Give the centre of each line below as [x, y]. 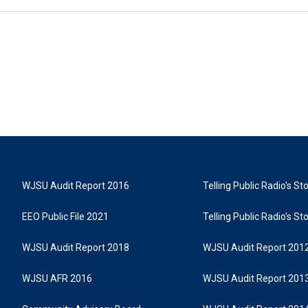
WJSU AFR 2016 [57, 278]
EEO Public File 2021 [65, 217]
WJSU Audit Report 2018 [76, 247]
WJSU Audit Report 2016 [76, 186]
